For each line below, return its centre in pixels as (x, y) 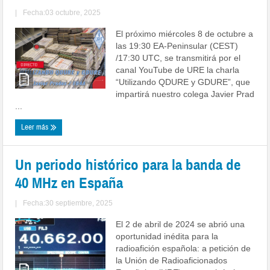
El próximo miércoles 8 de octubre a (185, 33)
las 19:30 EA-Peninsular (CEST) (177, 46)
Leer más (36, 127)
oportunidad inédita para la (167, 236)
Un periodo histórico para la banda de (128, 165)
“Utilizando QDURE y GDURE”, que (183, 82)
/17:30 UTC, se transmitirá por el (178, 58)
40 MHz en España (69, 183)
